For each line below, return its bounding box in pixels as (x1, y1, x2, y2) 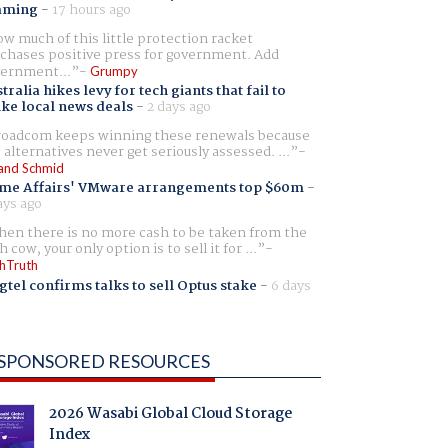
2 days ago (146, 96, 211, 119)
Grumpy (89, 62, 138, 79)
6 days (270, 274, 311, 297)
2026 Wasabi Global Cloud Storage (48, 402, 292, 427)
